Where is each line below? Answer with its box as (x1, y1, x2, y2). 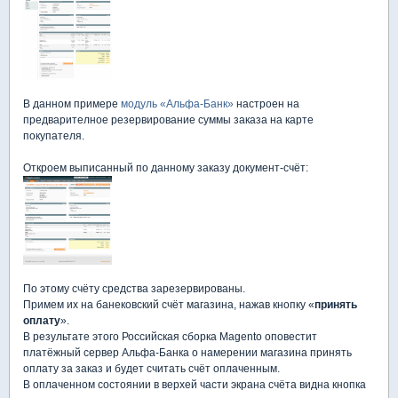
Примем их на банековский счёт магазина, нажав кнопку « (23, 298, 314, 311)
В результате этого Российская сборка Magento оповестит (23, 330, 317, 343)
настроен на (234, 98, 299, 110)
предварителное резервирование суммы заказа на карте (23, 114, 314, 126)
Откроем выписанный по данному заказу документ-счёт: (23, 162, 308, 174)
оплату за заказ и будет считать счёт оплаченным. (23, 362, 280, 375)
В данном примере (23, 98, 121, 110)
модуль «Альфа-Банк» (121, 98, 234, 110)
